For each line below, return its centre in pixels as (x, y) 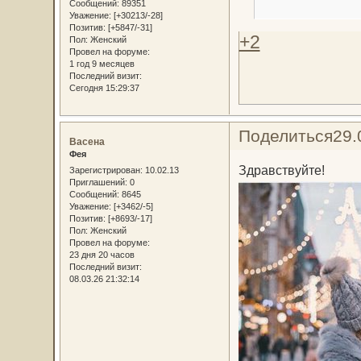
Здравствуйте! (281, 170)
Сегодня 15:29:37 (104, 88)
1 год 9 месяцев (102, 64)
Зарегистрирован (104, 170)
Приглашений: (98, 182)
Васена (87, 142)
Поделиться (285, 136)
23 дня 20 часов (102, 254)
